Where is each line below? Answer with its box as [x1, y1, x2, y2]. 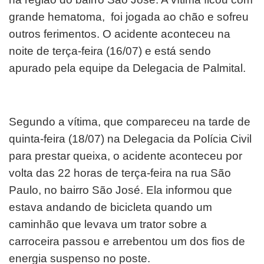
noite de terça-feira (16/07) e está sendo [9, 44, 211, 57]
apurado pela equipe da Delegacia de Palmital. [9, 61, 246, 74]
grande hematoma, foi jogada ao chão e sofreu [9, 10, 249, 23]
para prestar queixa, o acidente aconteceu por [9, 149, 242, 162]
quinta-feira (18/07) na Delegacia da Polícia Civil [9, 132, 252, 145]
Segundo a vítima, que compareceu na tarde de [9, 115, 250, 128]
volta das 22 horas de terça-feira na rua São [9, 166, 231, 179]
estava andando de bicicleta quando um [9, 200, 212, 213]
